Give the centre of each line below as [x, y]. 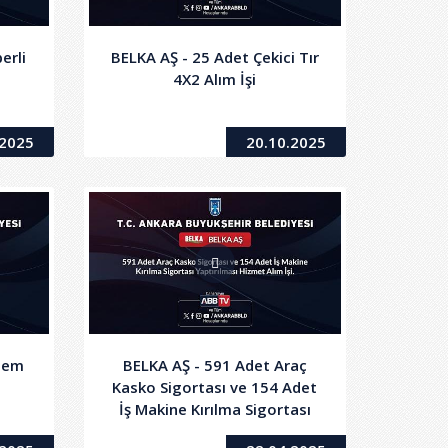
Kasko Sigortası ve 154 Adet [215, 387]
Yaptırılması [215, 431]
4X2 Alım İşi [215, 79]
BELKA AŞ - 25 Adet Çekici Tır [214, 57]
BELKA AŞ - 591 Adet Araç [214, 365]
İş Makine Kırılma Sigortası [214, 409]
